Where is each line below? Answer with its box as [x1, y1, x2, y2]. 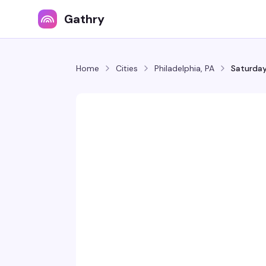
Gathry [64, 11, 104, 27]
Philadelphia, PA [154, 63, 214, 74]
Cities [116, 63, 138, 74]
